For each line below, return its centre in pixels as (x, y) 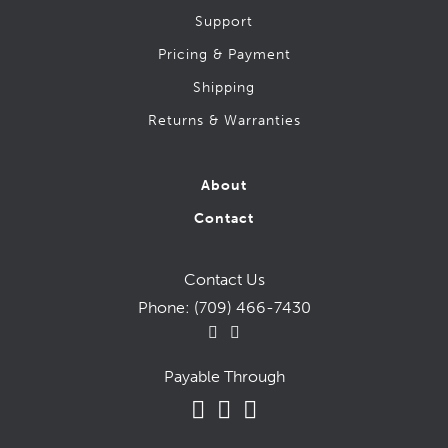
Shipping (224, 87)
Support (224, 21)
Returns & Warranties (224, 120)
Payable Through (224, 376)
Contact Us (224, 279)
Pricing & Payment (224, 54)
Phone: (165, 307)
